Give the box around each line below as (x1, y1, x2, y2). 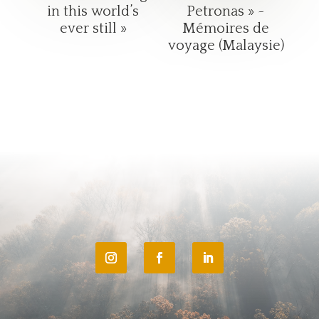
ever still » (59, 20, 127, 36)
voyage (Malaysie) (167, 37, 284, 53)
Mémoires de (182, 20, 270, 36)
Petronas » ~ (187, 3, 266, 19)
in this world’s (47, 3, 140, 19)
